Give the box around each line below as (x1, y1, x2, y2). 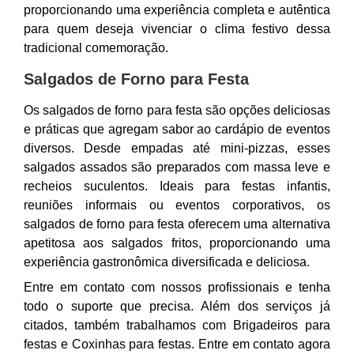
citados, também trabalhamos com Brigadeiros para (24, 318, 330, 332)
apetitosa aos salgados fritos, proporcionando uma (24, 236, 330, 250)
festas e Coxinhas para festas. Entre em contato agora (24, 337, 330, 351)
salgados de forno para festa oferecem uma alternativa (24, 217, 330, 231)
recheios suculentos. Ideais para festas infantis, (24, 179, 330, 193)
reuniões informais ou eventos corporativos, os (24, 198, 330, 212)
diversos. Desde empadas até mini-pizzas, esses (24, 141, 330, 155)
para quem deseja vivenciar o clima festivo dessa (24, 22, 330, 36)
